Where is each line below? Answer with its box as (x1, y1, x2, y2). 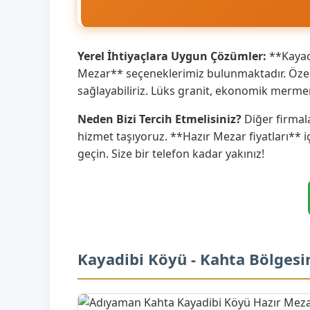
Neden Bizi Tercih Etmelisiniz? (77, 111, 241, 127)
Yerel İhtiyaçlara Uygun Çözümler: (77, 48, 266, 64)
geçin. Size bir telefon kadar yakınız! (77, 145, 264, 161)
